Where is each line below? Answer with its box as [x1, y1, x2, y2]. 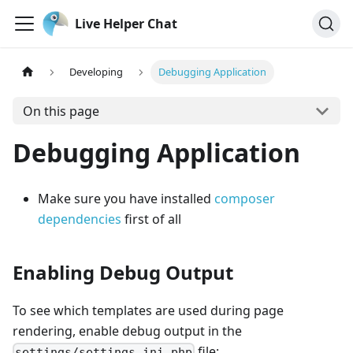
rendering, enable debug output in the [13, 322, 242, 340]
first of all [121, 210, 181, 228]
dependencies [38, 210, 121, 228]
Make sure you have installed [38, 190, 214, 207]
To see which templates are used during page [13, 302, 284, 319]
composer [214, 190, 275, 207]
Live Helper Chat [74, 15, 177, 32]
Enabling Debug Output [13, 259, 233, 285]
